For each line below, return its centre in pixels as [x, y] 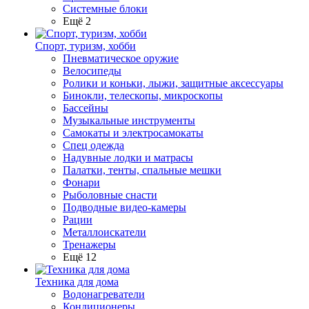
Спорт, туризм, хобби [86, 46]
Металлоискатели [104, 232]
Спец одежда [93, 145]
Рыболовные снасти [110, 195]
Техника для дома [77, 282]
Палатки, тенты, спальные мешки [142, 170]
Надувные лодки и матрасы [128, 158]
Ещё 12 [80, 257]
